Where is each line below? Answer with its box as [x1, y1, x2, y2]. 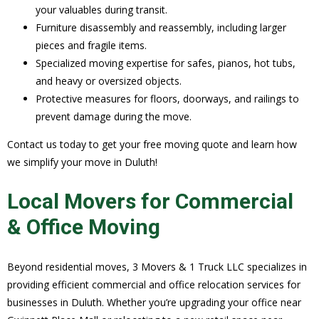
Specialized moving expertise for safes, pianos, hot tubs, [36, 56, 296, 70]
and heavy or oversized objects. [36, 74, 182, 88]
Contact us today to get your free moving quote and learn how [7, 137, 297, 152]
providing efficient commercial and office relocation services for [7, 278, 300, 291]
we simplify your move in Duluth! [7, 155, 157, 169]
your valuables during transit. [36, 3, 167, 17]
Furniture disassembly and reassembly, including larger [36, 21, 286, 35]
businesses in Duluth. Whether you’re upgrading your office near [7, 296, 301, 309]
